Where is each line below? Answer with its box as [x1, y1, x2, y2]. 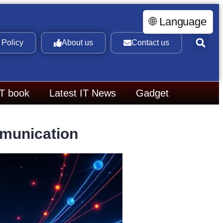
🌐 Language [149, 15, 207, 28]
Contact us [131, 38, 169, 47]
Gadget [136, 88, 169, 99]
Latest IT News [49, 88, 116, 99]
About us [61, 38, 93, 47]
